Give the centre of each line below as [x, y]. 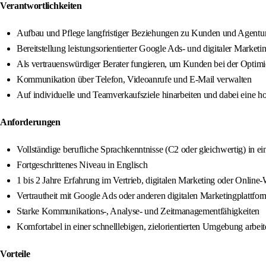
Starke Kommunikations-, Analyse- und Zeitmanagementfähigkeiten [138, 211]
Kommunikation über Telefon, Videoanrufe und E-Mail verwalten [134, 80]
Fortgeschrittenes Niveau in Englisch [82, 165]
